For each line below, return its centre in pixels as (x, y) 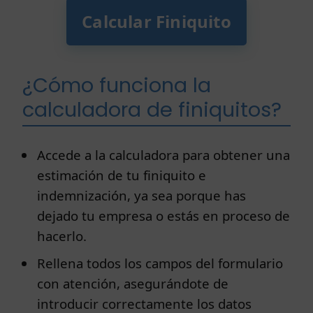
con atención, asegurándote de (133, 283)
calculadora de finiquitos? (152, 110)
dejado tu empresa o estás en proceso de (164, 216)
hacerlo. (62, 236)
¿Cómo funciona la (117, 86)
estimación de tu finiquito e (122, 175)
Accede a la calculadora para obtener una (164, 155)
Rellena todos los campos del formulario (160, 263)
